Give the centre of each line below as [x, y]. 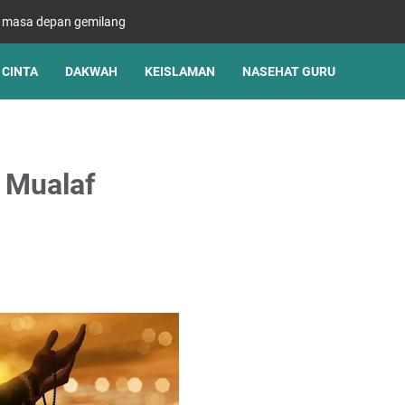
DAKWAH [91, 71]
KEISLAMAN [180, 71]
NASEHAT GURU [289, 71]
